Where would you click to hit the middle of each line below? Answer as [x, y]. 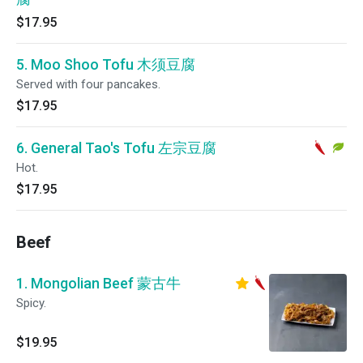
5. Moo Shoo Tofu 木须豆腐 [106, 64]
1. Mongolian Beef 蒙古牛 [98, 283]
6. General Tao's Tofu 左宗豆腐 [116, 148]
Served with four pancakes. [88, 84]
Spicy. [31, 303]
